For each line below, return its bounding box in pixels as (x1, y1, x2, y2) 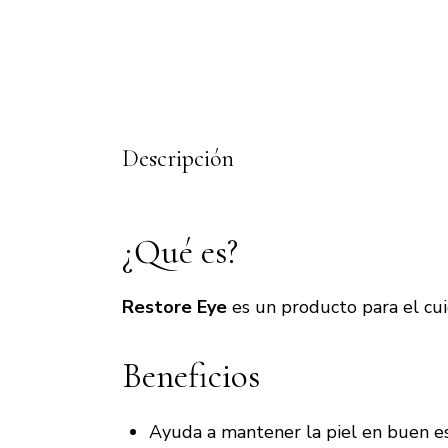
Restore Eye (122, 295, 227, 320)
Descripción (122, 143, 234, 173)
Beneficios (122, 355, 260, 398)
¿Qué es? (122, 230, 238, 273)
